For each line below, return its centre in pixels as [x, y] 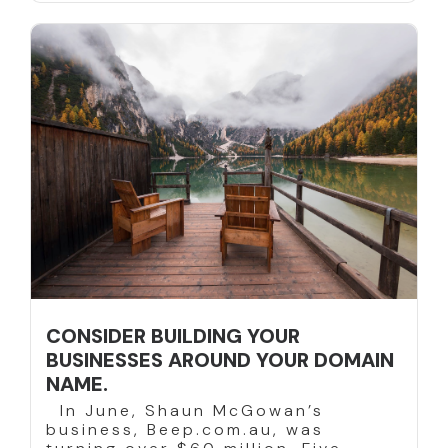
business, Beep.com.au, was [185, 430]
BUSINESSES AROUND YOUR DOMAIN [220, 360]
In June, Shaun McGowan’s [185, 411]
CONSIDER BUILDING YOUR [173, 336]
